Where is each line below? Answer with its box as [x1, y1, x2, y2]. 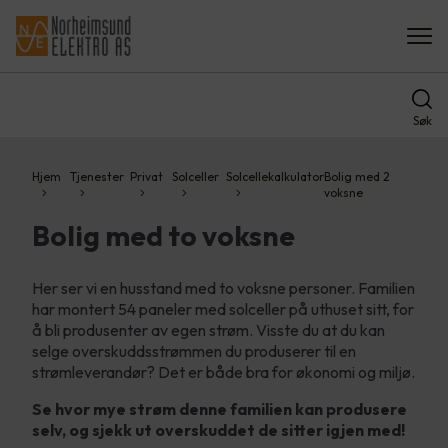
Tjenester [70, 169, 125, 184]
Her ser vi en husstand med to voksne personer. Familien [32, 278, 415, 298]
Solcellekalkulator [225, 169, 324, 184]
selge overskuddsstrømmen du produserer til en [32, 341, 356, 361]
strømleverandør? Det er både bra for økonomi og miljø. [32, 362, 415, 382]
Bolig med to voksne [32, 218, 295, 253]
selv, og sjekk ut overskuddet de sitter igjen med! [32, 420, 405, 440]
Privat [130, 169, 164, 184]
